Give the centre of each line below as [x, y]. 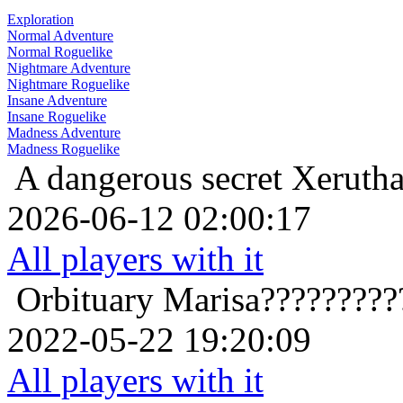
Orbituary [85, 300]
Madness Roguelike [63, 149]
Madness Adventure [64, 133]
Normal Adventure [60, 36]
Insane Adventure [57, 101]
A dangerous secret [148, 178]
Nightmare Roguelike [68, 85]
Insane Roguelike [57, 117]
